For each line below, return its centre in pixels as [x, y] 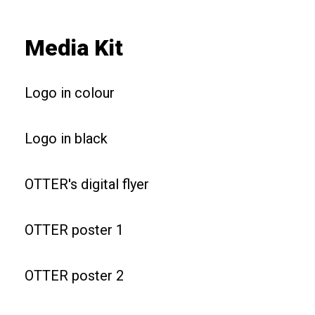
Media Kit [74, 48]
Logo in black [66, 139]
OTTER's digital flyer [87, 184]
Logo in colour [70, 93]
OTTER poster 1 [74, 230]
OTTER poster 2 [74, 276]
